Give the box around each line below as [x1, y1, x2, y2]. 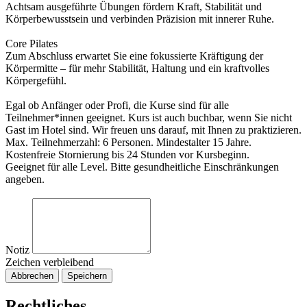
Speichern [67, 271, 107, 282]
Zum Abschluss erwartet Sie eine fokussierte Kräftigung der [5, 50, 263, 62]
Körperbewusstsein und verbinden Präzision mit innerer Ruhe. [5, 13, 274, 25]
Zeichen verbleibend [5, 256, 94, 269]
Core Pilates [5, 38, 58, 50]
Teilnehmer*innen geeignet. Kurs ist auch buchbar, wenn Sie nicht [5, 112, 292, 124]
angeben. [5, 173, 45, 186]
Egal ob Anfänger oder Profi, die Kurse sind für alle [5, 99, 229, 112]
